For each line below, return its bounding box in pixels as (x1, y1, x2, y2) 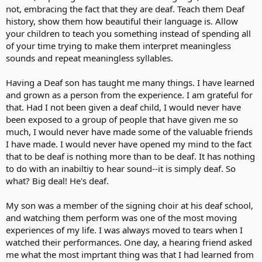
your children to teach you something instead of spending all (6, 27, 251, 39)
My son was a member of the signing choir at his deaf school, (6, 199, 253, 211)
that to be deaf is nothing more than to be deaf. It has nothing (6, 150, 255, 162)
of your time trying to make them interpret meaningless (6, 39, 231, 51)
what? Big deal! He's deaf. (6, 174, 109, 187)
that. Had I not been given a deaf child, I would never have (6, 101, 241, 113)
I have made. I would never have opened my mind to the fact (6, 137, 251, 150)
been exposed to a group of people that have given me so (6, 113, 238, 125)
